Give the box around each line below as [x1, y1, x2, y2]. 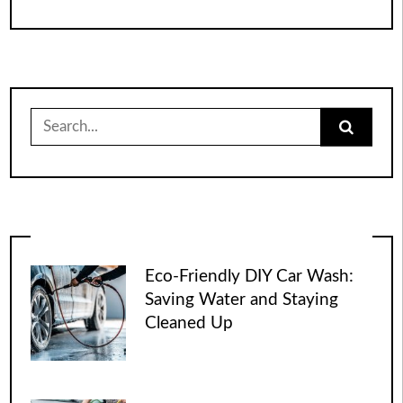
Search [29, 108, 74, 124]
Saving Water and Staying [145, 291, 339, 309]
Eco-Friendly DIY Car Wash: [145, 267, 354, 285]
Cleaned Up [145, 314, 234, 332]
